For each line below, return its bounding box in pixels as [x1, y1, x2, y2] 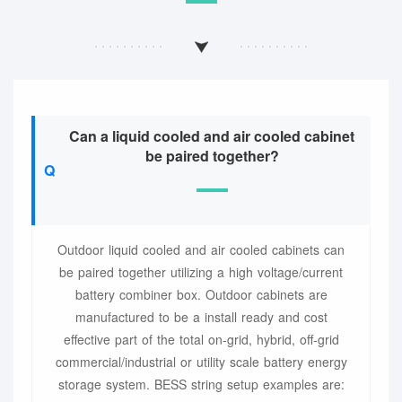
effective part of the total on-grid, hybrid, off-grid [63, 330, 339, 349]
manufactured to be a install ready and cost [74, 308, 328, 327]
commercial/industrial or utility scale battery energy [55, 353, 347, 371]
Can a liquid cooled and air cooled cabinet [69, 126, 354, 147]
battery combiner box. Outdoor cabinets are [74, 285, 328, 304]
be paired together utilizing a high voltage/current [59, 263, 343, 282]
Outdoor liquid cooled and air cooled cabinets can [57, 240, 345, 259]
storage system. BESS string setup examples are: [57, 375, 345, 394]
